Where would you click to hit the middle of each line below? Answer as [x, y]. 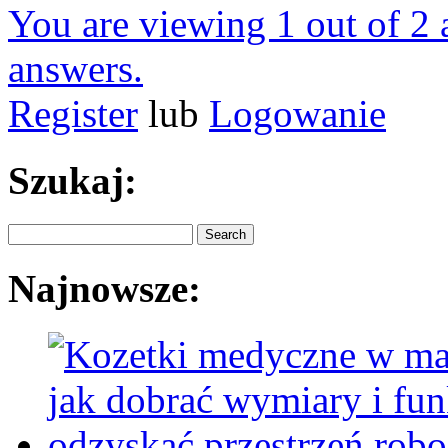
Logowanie [297, 114]
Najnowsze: [104, 289]
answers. [75, 69]
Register [73, 114]
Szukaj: [72, 180]
